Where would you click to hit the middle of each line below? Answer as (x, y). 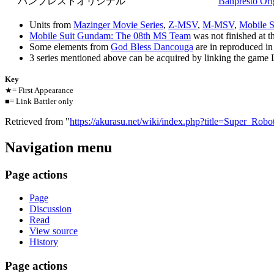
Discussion (50, 209)
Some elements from (70, 46)
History (44, 242)
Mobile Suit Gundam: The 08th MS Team (110, 35)
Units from (51, 24)
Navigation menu (58, 147)
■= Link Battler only (39, 101)
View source (54, 231)
